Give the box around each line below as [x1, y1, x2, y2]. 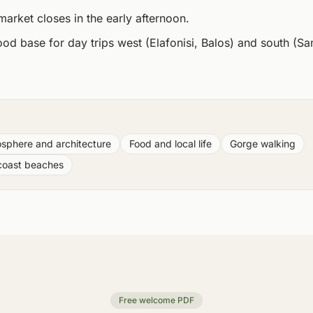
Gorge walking [230, 138, 296, 150]
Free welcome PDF [119, 295, 194, 305]
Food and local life [129, 138, 212, 150]
